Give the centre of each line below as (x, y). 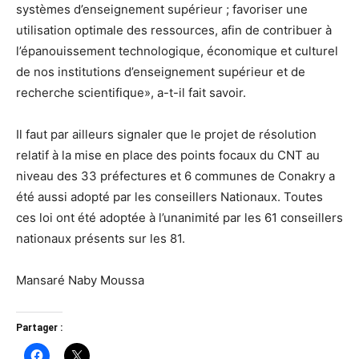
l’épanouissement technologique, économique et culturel (177, 50)
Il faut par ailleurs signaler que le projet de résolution (166, 134)
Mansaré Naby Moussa (80, 280)
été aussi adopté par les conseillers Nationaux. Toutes (169, 196)
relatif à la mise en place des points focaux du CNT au (168, 155)
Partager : (39, 327)
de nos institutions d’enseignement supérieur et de (161, 71)
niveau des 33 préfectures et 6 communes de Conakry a (175, 175)
